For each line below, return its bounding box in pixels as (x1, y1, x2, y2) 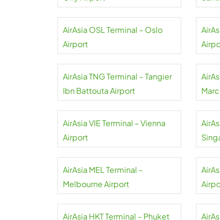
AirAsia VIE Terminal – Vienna (63, 118, 165, 128)
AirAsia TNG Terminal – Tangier (63, 71, 172, 82)
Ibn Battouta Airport (63, 85, 135, 96)
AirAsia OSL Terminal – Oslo (63, 25, 163, 35)
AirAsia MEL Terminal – (63, 165, 143, 175)
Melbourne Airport (63, 179, 129, 189)
